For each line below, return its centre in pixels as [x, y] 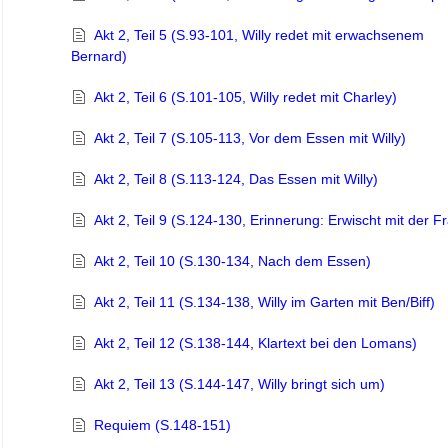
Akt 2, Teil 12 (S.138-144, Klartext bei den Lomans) [255, 343]
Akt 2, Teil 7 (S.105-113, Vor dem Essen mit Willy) [250, 138]
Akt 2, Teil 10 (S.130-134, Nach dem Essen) [232, 261]
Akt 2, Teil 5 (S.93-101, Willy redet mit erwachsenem [258, 35]
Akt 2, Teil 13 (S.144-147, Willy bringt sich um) [239, 384]
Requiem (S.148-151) [162, 425]
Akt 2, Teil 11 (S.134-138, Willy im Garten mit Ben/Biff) [264, 302]
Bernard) [98, 56]
